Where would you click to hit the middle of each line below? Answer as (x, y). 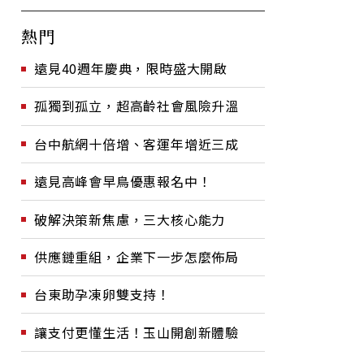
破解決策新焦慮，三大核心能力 (130, 219)
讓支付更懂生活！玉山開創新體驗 (136, 332)
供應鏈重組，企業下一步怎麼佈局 (136, 256)
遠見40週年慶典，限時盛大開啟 (131, 68)
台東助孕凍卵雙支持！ (102, 295)
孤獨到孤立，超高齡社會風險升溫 (136, 106)
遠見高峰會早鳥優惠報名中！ (123, 182)
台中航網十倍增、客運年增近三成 (136, 143)
